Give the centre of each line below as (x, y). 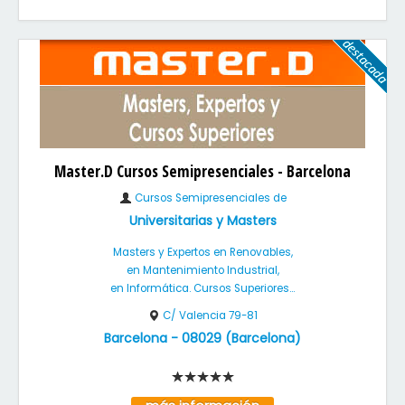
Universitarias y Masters (202, 221)
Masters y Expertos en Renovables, (202, 252)
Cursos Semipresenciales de (209, 198)
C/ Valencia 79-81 (210, 316)
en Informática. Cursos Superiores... (202, 288)
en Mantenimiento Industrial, (202, 270)
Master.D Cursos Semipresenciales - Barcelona (202, 171)
